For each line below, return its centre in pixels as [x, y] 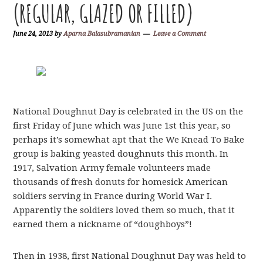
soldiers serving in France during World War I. [113, 196]
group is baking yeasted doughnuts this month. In [121, 154]
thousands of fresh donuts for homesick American [121, 182]
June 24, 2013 [33, 34]
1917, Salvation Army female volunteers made [112, 168]
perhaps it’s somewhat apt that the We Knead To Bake [129, 140]
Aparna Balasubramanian [102, 34]
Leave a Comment [180, 34]
